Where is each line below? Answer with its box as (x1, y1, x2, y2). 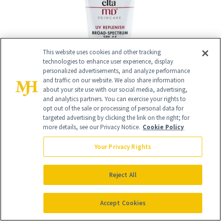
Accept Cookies (100, 199, 146, 207)
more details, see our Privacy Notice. (43, 123, 141, 131)
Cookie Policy (143, 123, 184, 131)
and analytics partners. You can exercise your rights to (43, 95, 186, 103)
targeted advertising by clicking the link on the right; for (43, 113, 190, 122)
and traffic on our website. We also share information (43, 76, 185, 84)
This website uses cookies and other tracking (43, 48, 161, 56)
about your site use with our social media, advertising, (43, 85, 188, 94)
